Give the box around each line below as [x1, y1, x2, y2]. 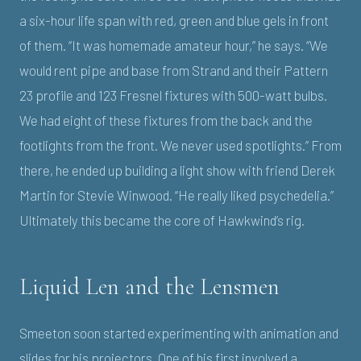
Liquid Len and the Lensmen [19, 272, 280, 301]
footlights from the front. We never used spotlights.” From [19, 136, 342, 153]
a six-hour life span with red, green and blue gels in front [19, 11, 329, 28]
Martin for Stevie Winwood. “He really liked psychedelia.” [19, 186, 334, 203]
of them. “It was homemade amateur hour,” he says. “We [19, 36, 328, 53]
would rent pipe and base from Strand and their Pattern [19, 61, 328, 78]
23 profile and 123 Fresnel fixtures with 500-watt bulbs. [19, 86, 327, 103]
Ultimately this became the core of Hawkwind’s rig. [19, 211, 305, 228]
